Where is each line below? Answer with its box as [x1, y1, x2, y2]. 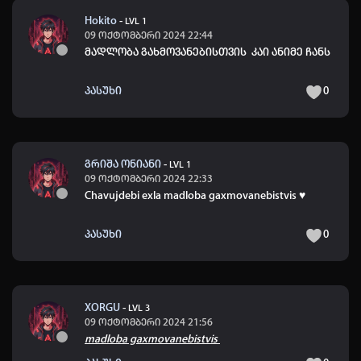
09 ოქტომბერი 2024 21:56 [85, 317, 213, 328]
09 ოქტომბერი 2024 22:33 [85, 173, 213, 185]
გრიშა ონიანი [85, 158, 161, 171]
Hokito [85, 15, 117, 27]
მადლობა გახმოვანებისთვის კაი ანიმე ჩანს [85, 46, 333, 59]
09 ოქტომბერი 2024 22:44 [85, 30, 213, 41]
